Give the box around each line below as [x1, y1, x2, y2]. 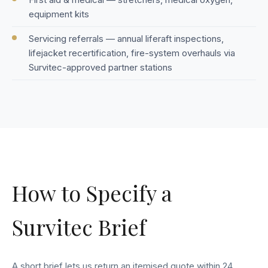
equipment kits [29, 8, 89, 20]
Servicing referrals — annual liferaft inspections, [29, 33, 224, 45]
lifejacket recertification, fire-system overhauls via [29, 47, 235, 59]
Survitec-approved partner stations [29, 62, 172, 74]
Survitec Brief [12, 212, 146, 242]
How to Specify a [12, 178, 172, 208]
